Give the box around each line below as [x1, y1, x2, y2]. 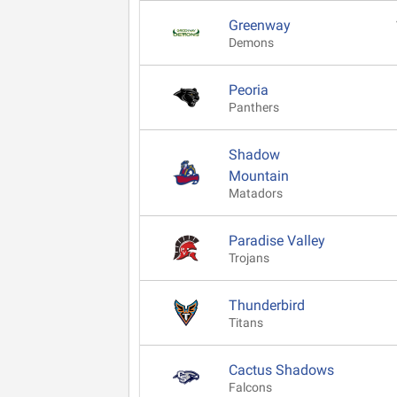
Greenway [229, 16, 291, 34]
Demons [229, 35, 274, 51]
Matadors [229, 185, 283, 201]
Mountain [229, 167, 289, 184]
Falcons [229, 379, 272, 395]
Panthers [229, 99, 279, 115]
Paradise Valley [229, 231, 325, 249]
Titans [229, 315, 263, 331]
